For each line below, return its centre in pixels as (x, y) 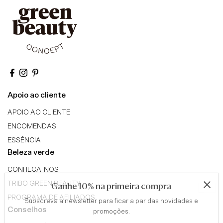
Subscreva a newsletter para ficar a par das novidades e (111, 201)
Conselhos (27, 210)
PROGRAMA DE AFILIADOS (51, 198)
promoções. (111, 212)
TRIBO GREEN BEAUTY (44, 184)
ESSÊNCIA (24, 141)
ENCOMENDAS (32, 127)
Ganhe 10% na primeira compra (111, 187)
